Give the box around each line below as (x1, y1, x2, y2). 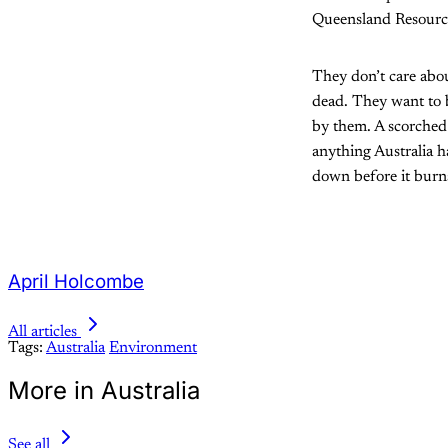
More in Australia (8, 375, 200, 405)
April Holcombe (8, 270, 144, 294)
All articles (8, 323, 77, 340)
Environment (109, 339, 197, 356)
